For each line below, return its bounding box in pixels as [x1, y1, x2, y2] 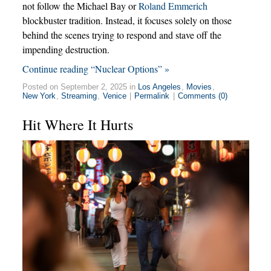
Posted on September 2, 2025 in [22, 82, 138, 91]
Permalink [134, 91, 170, 100]
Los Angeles [138, 82, 181, 91]
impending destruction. [22, 42, 109, 56]
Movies [186, 82, 212, 91]
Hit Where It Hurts [22, 114, 133, 134]
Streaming [61, 91, 97, 100]
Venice [102, 91, 126, 100]
